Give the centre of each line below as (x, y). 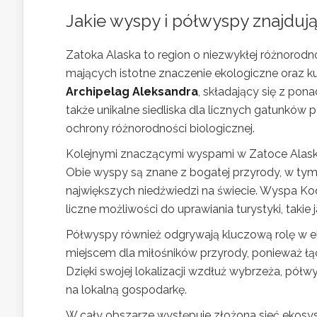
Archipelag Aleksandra (132, 91)
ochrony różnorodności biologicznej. (160, 128)
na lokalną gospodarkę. (126, 289)
